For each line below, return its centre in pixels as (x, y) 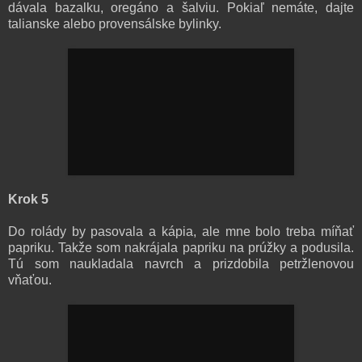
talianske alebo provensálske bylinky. (115, 23)
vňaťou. (30, 280)
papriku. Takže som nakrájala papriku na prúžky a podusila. (181, 247)
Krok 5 (28, 199)
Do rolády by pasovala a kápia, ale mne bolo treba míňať (181, 231)
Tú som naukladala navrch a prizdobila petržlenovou (181, 263)
